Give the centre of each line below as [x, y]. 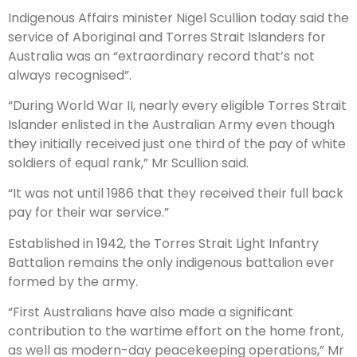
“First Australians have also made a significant [151, 312]
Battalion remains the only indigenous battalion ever [171, 262]
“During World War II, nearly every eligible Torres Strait [177, 106]
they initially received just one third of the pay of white [177, 144]
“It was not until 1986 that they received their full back [176, 194]
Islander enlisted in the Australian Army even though [171, 125]
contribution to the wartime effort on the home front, [176, 331]
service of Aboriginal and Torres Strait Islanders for [167, 37]
